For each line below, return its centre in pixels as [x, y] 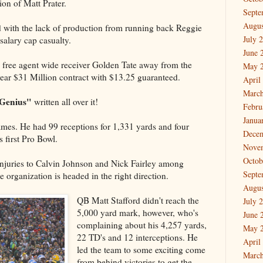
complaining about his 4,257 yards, [142, 225]
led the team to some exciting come [141, 249]
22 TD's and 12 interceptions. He [138, 237]
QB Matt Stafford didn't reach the [138, 200]
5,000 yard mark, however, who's [138, 212]
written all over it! [65, 101]
